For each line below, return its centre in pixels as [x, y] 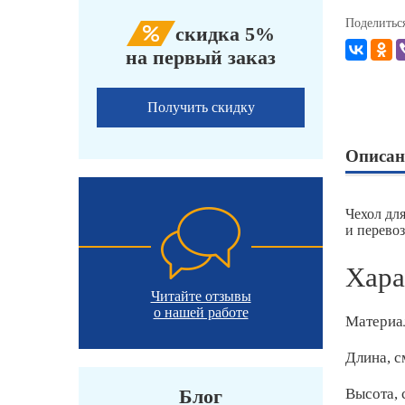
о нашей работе [201, 313]
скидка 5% [225, 34]
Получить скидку [201, 108]
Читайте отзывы [201, 297]
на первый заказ [201, 58]
